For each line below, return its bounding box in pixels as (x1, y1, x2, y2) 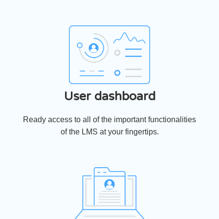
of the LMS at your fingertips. (60, 128, 159, 136)
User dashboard (64, 89, 155, 104)
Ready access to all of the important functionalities (23, 115, 196, 124)
